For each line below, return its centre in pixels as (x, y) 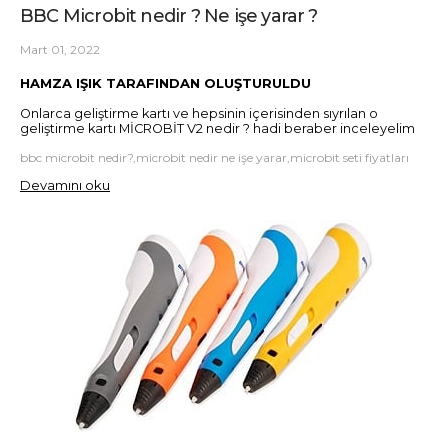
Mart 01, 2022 (60, 50)
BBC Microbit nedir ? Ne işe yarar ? (169, 15)
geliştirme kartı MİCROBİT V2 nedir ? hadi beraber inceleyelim (217, 128)
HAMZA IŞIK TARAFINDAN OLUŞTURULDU (167, 83)
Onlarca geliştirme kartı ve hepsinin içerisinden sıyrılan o (199, 113)
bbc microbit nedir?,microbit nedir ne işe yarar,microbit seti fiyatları (214, 157)
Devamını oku (65, 184)
